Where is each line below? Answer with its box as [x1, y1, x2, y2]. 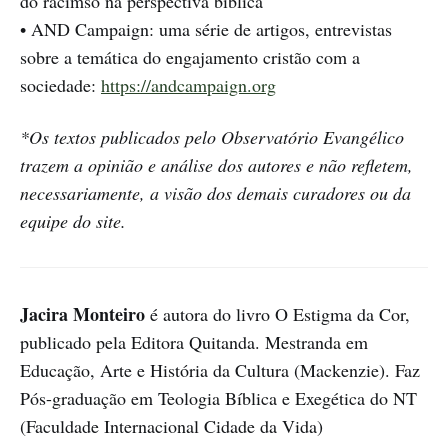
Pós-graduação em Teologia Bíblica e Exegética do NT [20, 386, 417, 411]
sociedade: [20, 73, 101, 98]
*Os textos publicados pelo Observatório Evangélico [20, 125, 404, 150]
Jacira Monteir [20, 301, 136, 328]
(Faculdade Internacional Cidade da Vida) [20, 414, 323, 439]
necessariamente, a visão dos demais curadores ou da [20, 181, 411, 206]
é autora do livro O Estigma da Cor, [145, 302, 410, 327]
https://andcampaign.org [101, 73, 276, 98]
